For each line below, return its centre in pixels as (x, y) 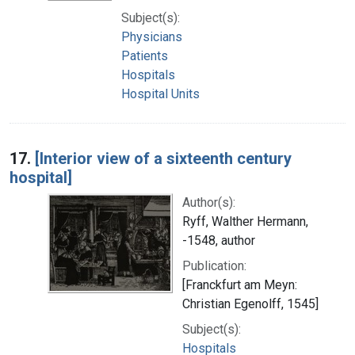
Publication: (214, 265)
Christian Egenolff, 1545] (250, 303)
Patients (145, 55)
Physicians (152, 36)
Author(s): (209, 202)
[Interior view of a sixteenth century (163, 158)
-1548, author (219, 240)
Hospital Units (160, 94)
